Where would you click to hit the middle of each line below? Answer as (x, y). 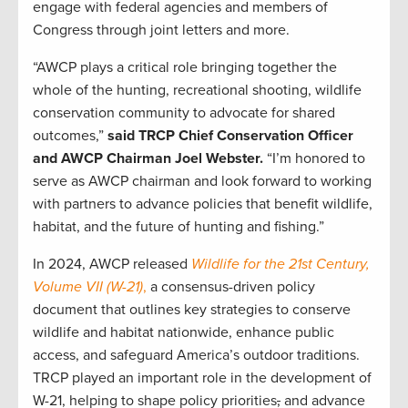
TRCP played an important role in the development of (202, 377)
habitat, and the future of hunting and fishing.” (180, 226)
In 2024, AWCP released (112, 264)
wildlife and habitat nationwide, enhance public (184, 332)
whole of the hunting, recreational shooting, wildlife (197, 90)
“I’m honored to (314, 158)
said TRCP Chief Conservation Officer (230, 135)
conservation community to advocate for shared (184, 112)
